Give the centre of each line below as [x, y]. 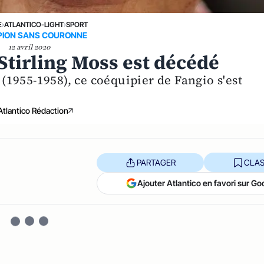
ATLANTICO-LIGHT [34, 25]
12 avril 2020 [30, 47]
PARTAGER [156, 162]
